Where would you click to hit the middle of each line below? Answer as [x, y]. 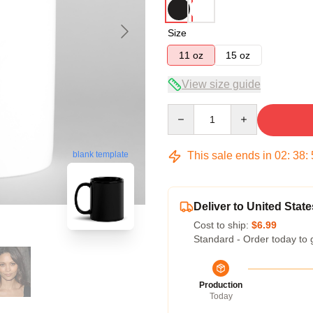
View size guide [221, 84]
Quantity [185, 110]
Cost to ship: [223, 225]
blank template [101, 155]
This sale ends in [230, 155]
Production [221, 285]
